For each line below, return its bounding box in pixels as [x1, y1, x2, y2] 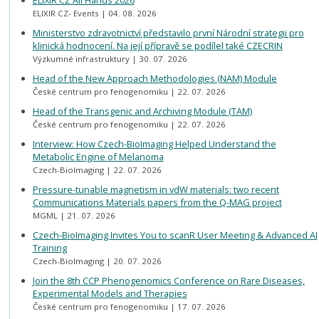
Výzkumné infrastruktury [32, 53, 132, 65]
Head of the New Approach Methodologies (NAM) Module [32, 72, 277, 85]
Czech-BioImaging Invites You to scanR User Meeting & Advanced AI [32, 229, 318, 242]
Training [32, 241, 67, 255]
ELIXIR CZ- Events [32, 8, 101, 19]
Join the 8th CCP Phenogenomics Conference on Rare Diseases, [32, 274, 305, 288]
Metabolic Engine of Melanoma [32, 150, 164, 164]
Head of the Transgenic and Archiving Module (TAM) [32, 105, 252, 118]
